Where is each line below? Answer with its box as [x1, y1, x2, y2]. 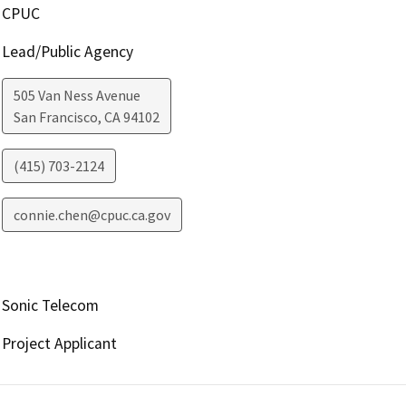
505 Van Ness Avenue [13, 86, 140, 105]
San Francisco [13, 108, 98, 127]
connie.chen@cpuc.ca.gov [13, 206, 170, 225]
